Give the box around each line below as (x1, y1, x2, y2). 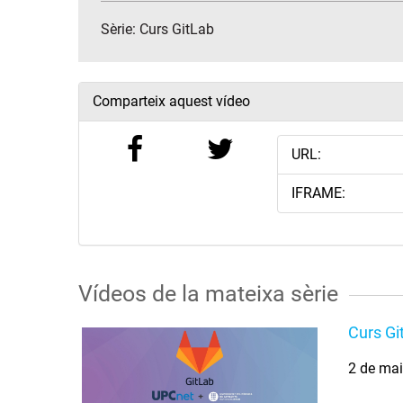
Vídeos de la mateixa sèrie (78, 281, 338, 308)
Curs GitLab (139, 21, 214, 39)
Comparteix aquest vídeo (93, 93, 250, 111)
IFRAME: (291, 184, 345, 202)
